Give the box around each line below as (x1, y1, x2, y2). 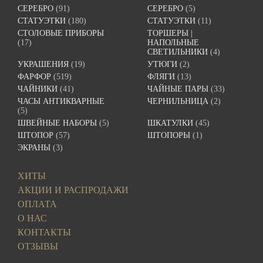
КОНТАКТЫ (18, 227, 71, 238)
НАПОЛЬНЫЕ (147, 38, 200, 48)
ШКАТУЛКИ (147, 119, 194, 128)
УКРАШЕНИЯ (18, 60, 69, 69)
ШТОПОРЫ (147, 131, 191, 140)
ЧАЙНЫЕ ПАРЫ (147, 85, 209, 94)
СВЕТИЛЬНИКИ (147, 48, 208, 57)
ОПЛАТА (18, 199, 57, 210)
